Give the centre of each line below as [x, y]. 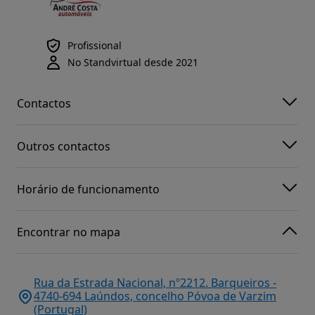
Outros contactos [64, 146]
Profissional [95, 46]
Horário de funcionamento [88, 189]
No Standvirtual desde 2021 [133, 63]
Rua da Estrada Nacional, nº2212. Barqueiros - [155, 283]
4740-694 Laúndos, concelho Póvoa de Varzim [155, 296]
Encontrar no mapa [69, 232]
